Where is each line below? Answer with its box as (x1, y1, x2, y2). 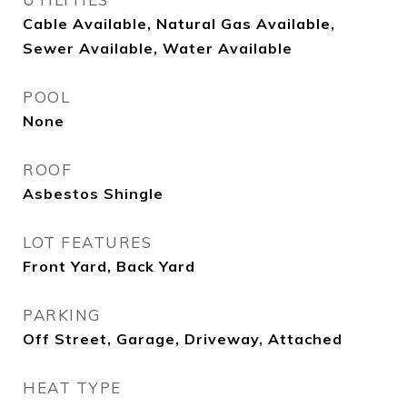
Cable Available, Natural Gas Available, (23, 15, 335, 33)
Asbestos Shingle (23, 184, 164, 203)
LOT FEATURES (23, 233, 152, 252)
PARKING (23, 305, 101, 324)
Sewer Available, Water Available (23, 39, 293, 57)
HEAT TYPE (23, 378, 122, 397)
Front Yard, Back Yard (23, 257, 195, 275)
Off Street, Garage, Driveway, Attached (23, 330, 342, 348)
